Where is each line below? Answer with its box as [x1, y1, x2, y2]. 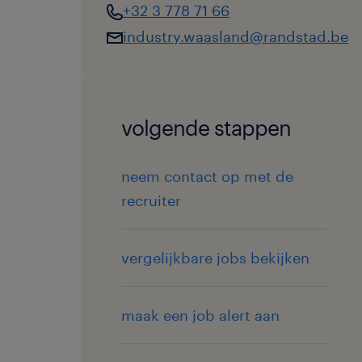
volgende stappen [121, 115, 291, 140]
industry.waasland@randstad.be [123, 27, 348, 45]
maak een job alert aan [121, 305, 280, 324]
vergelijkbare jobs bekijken [121, 248, 309, 267]
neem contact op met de [121, 167, 293, 185]
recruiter [121, 192, 181, 209]
